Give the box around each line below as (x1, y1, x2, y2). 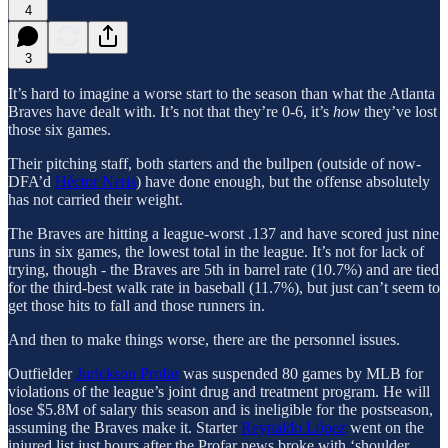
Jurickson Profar (76, 364, 179, 382)
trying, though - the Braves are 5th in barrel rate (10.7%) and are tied (8, 260, 439, 278)
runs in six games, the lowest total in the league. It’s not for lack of (8, 242, 424, 260)
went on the (346, 418, 424, 436)
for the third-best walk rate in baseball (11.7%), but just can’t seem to (8, 278, 440, 296)
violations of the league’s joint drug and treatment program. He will (8, 382, 430, 400)
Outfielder (8, 364, 76, 382)
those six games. (8, 120, 111, 138)
